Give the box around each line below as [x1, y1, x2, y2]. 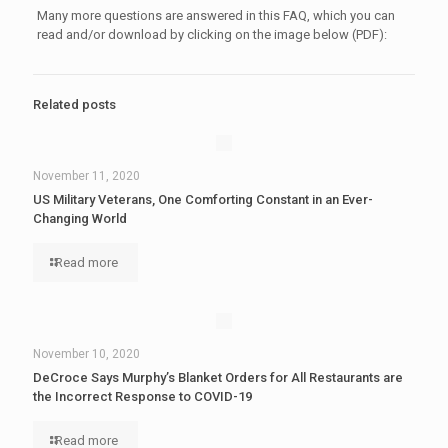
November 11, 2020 [33, 169, 140, 183]
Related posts [33, 97, 116, 112]
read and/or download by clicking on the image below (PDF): [36, 27, 387, 42]
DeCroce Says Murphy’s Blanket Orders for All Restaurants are [33, 370, 403, 385]
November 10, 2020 [33, 347, 140, 361]
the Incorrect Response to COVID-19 [33, 389, 252, 404]
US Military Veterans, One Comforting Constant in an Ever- [33, 192, 373, 207]
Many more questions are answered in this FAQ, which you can [36, 8, 395, 23]
